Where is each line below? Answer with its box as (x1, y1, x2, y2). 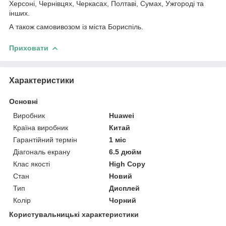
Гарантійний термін (13, 136, 77, 144)
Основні (9, 97, 38, 106)
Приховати (9, 44, 48, 52)
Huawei (109, 111, 135, 120)
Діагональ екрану (13, 148, 70, 156)
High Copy (109, 160, 146, 168)
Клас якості (13, 160, 50, 168)
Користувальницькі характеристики (9, 210, 139, 219)
